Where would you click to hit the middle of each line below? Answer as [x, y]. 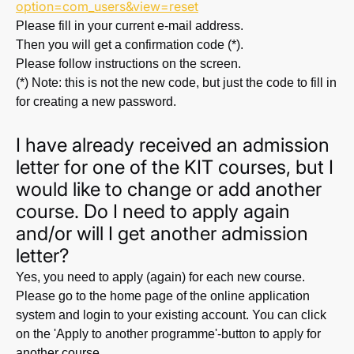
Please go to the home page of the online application [163, 296]
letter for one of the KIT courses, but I [175, 167]
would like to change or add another [169, 189]
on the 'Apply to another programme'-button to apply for [168, 334]
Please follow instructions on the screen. [128, 64]
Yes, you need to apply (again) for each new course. [160, 277]
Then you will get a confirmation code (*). [130, 45]
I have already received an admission [173, 145]
